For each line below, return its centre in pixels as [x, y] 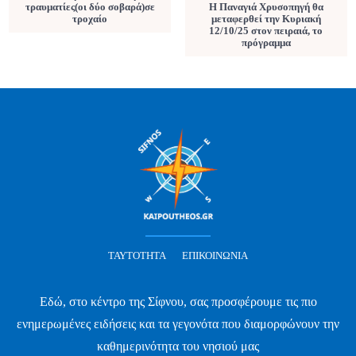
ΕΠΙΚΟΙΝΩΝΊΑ [215, 255]
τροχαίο [90, 19]
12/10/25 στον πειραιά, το [266, 31]
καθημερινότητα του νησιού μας [178, 346]
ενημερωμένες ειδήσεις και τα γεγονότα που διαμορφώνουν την [178, 323]
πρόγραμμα [266, 43]
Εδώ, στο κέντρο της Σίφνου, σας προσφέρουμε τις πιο [178, 301]
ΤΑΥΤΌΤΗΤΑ [137, 255]
